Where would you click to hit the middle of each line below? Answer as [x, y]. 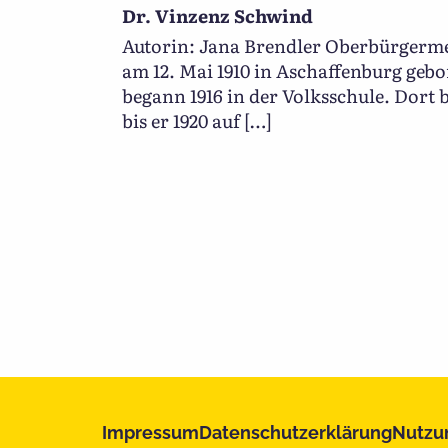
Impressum [150, 432]
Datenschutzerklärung [295, 432]
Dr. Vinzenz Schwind [217, 16]
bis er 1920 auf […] [197, 120]
